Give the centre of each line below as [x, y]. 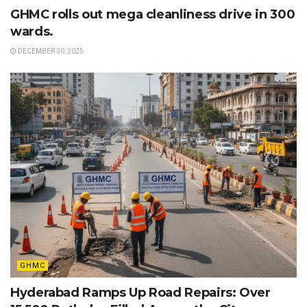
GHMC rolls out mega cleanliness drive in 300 [153, 15]
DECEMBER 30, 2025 [50, 51]
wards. [32, 32]
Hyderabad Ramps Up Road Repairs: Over [140, 293]
